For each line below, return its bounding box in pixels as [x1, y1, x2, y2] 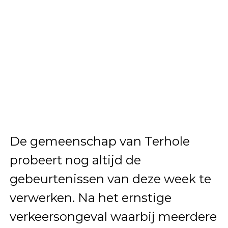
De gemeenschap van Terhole [9, 133, 190, 149]
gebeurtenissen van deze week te [9, 171, 211, 186]
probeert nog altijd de [9, 152, 141, 167]
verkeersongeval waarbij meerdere [9, 209, 217, 224]
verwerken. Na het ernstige [9, 190, 172, 205]
